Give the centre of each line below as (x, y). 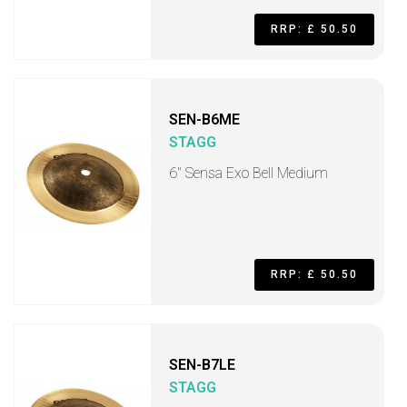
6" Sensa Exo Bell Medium (248, 173)
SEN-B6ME (204, 119)
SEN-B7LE (202, 365)
